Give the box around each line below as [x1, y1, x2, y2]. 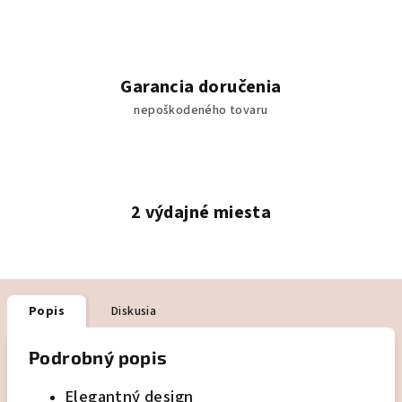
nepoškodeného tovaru [134, 101, 268, 119]
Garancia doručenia [120, 74, 282, 100]
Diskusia [111, 302, 157, 320]
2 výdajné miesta [130, 200, 272, 225]
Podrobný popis [29, 346, 168, 368]
